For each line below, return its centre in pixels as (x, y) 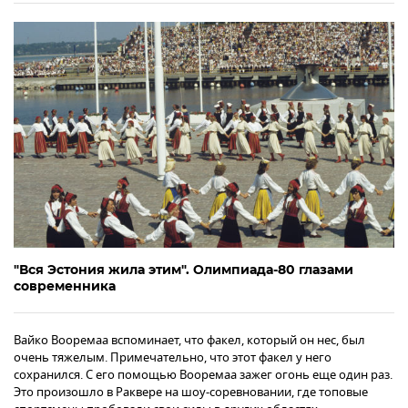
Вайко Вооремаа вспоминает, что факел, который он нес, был (189, 341)
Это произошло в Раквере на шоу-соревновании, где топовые (191, 393)
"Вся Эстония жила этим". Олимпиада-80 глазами (184, 270)
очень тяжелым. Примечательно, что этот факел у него (173, 358)
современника (65, 286)
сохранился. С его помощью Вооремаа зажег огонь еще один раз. (203, 375)
